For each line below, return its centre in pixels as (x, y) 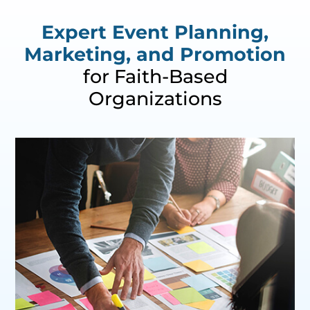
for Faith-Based (155, 76)
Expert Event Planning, (155, 32)
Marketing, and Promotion (155, 54)
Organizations (155, 98)
